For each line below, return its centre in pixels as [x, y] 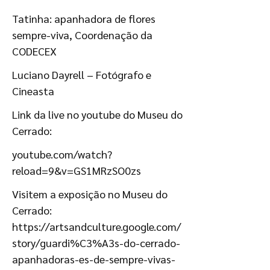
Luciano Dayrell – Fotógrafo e [82, 74]
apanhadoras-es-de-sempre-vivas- [94, 259]
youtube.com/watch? [62, 154]
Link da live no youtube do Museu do [97, 114]
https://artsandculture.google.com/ [96, 226]
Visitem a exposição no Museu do [90, 194]
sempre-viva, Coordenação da [82, 35]
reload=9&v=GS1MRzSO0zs [77, 170]
